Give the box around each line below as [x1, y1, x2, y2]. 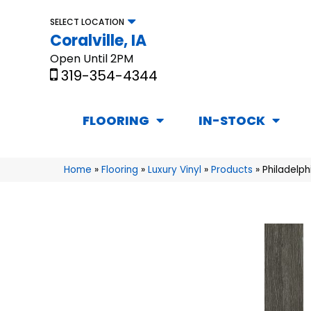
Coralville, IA [50, 29, 146, 51]
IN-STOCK [199, 112, 265, 130]
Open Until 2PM [50, 50, 133, 67]
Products [211, 163, 253, 177]
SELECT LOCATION [50, 15, 124, 28]
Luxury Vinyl [148, 163, 201, 177]
